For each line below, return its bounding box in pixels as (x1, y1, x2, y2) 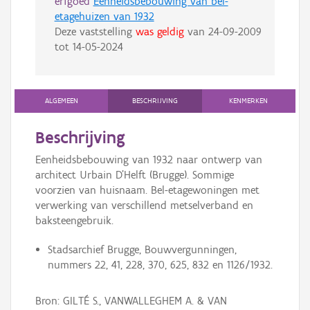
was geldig (135, 25, 184, 39)
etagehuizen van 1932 (54, 10, 154, 24)
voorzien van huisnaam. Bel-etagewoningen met (35, 183, 259, 197)
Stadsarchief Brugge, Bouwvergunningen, (47, 243, 237, 257)
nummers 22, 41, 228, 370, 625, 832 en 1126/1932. (47, 258, 273, 272)
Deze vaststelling (54, 25, 136, 39)
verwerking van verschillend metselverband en (35, 199, 253, 212)
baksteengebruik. (35, 214, 113, 228)
